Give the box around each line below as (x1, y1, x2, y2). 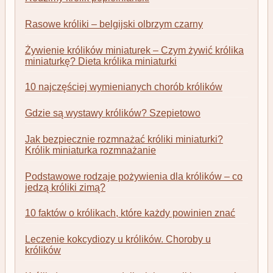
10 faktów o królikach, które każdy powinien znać (25, 208, 235, 219)
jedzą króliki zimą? (25, 182, 105, 193)
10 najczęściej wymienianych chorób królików (25, 82, 222, 93)
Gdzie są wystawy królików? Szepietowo (25, 108, 200, 119)
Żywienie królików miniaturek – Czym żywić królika (25, 44, 244, 55)
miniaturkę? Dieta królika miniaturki (25, 55, 177, 66)
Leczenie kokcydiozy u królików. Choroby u (25, 234, 211, 245)
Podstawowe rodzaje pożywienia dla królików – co (25, 171, 243, 182)
